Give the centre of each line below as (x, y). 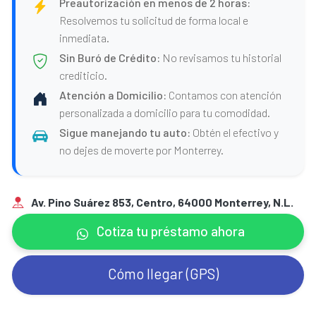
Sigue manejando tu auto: (125, 132)
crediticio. (84, 75)
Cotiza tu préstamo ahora (169, 231)
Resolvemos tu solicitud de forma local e (154, 20)
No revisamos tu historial (221, 57)
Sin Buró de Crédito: (110, 57)
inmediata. (85, 38)
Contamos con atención (224, 95)
